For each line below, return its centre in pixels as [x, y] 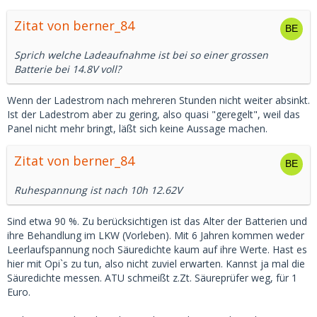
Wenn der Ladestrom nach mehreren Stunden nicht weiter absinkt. [158, 100]
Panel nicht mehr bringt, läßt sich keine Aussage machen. [137, 129]
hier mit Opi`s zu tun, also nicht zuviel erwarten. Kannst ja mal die [156, 264]
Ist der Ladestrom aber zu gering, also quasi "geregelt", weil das [154, 115]
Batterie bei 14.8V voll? [68, 69]
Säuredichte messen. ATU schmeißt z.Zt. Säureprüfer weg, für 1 [152, 278]
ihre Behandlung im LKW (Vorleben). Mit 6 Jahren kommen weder [156, 236]
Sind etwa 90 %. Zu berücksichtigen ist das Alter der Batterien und [157, 221]
